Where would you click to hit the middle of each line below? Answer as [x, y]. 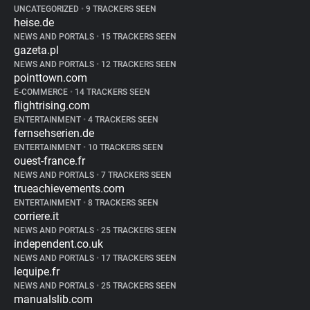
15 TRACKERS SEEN [138, 37]
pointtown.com [51, 78]
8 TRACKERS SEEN [122, 203]
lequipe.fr [37, 272]
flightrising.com [52, 106]
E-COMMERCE [42, 92]
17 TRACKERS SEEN [138, 258]
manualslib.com [53, 299]
